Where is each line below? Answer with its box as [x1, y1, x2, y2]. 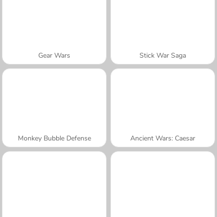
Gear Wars [38, 50, 70, 60]
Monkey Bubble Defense [17, 133, 91, 143]
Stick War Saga [139, 50, 186, 60]
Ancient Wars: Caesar [130, 133, 195, 143]
